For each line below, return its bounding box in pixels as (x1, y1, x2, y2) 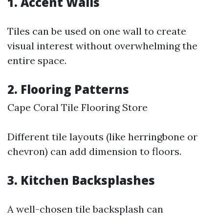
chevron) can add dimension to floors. (7, 145, 181, 157)
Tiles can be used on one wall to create (7, 25, 186, 37)
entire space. (7, 54, 66, 66)
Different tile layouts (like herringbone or (7, 131, 197, 143)
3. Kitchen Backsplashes (7, 172, 155, 188)
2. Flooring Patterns (7, 81, 129, 97)
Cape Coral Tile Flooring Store (7, 101, 148, 113)
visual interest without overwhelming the (7, 40, 197, 52)
